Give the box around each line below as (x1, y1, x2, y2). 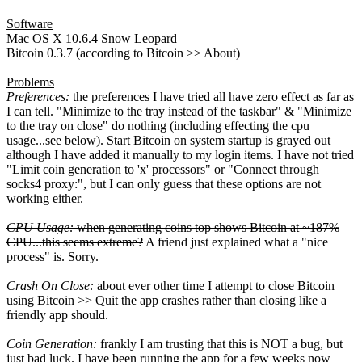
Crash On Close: (6, 278, 94, 293)
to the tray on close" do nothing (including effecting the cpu (6, 118, 309, 133)
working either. (6, 191, 83, 205)
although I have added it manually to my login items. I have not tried (6, 147, 354, 162)
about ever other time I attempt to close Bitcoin (94, 278, 335, 293)
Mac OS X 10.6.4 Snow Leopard (6, 31, 177, 45)
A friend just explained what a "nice (143, 234, 328, 249)
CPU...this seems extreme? (6, 234, 143, 249)
